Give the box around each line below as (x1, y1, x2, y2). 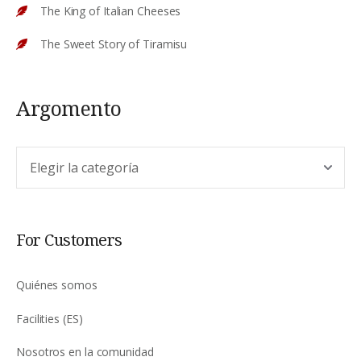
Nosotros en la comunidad (16, 344, 154, 359)
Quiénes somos (16, 277, 98, 293)
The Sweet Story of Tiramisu (40, 36, 188, 52)
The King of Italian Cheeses (40, 2, 181, 19)
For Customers (16, 229, 122, 251)
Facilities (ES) (16, 310, 83, 326)
